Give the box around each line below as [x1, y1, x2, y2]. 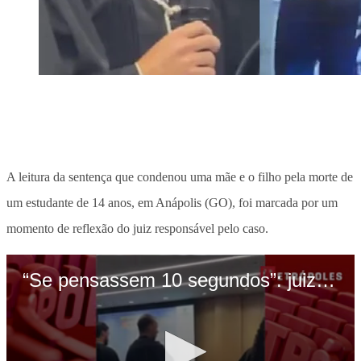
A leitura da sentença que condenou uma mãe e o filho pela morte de [6, 169, 353, 184]
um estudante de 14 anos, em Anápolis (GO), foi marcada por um [6, 195, 338, 210]
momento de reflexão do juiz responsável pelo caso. [6, 221, 268, 235]
